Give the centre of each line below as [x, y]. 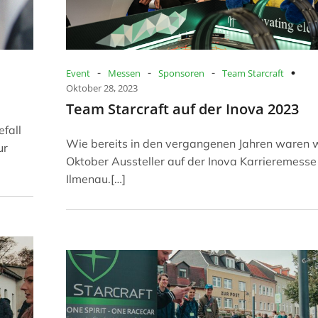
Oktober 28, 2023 [102, 88]
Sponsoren [181, 73]
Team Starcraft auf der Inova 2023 [182, 109]
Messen [124, 73]
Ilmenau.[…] [96, 179]
